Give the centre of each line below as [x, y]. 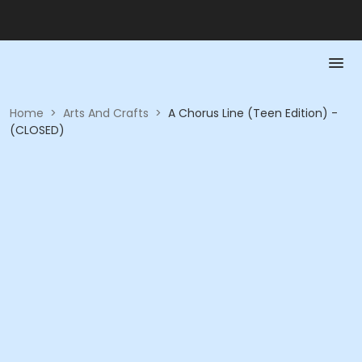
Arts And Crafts [106, 113]
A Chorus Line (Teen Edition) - [253, 113]
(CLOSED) [37, 130]
